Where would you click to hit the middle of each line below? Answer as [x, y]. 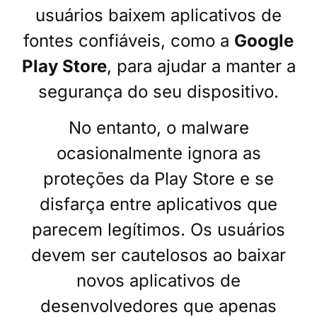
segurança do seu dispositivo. [158, 92]
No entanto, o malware [158, 127]
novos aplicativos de [158, 280]
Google [264, 41]
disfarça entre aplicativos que [158, 204]
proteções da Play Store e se [158, 178]
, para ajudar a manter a [201, 67]
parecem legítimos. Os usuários [158, 229]
